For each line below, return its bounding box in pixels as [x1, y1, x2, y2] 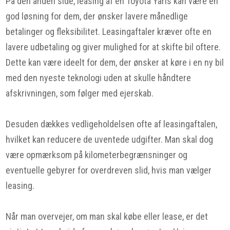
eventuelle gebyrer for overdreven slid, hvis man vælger [6, 165, 212, 176]
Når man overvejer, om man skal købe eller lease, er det [6, 211, 208, 222]
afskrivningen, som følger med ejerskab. [6, 88, 154, 99]
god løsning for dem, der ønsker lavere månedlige [6, 11, 188, 22]
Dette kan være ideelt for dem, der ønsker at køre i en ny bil [6, 57, 224, 68]
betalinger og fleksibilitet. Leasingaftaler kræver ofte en [6, 26, 212, 37]
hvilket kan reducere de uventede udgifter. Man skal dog [6, 134, 214, 145]
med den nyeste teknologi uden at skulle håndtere [6, 72, 191, 83]
